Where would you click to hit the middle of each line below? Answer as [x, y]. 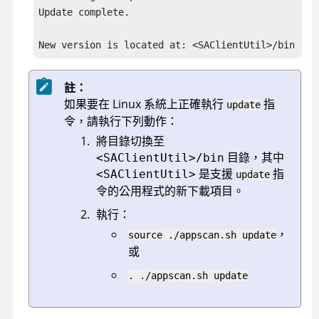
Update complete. [87, 12]
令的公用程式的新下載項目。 [170, 191]
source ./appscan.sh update [202, 235]
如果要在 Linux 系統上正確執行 [145, 104]
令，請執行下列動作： [121, 121]
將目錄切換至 [130, 141]
